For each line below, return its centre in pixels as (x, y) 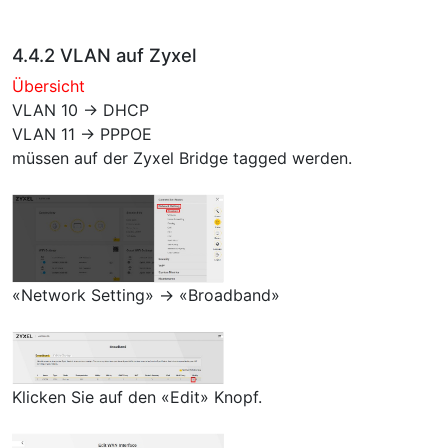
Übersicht (48, 86)
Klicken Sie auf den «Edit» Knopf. (137, 396)
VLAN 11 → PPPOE (82, 134)
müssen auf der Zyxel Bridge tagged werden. (182, 158)
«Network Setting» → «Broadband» (146, 295)
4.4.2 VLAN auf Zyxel (104, 55)
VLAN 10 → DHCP (80, 110)
